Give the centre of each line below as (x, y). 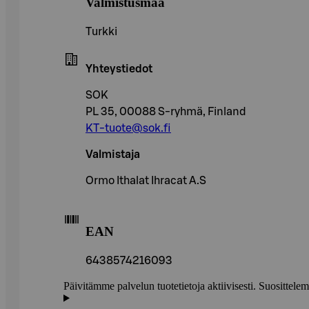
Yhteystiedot (119, 69)
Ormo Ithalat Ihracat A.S (146, 181)
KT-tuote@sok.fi (128, 129)
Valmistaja (113, 155)
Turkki (101, 32)
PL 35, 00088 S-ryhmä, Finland (166, 112)
